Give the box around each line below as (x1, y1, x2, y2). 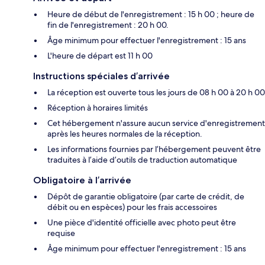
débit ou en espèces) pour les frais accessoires (47, 202, 217, 213)
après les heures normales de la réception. (47, 128, 202, 140)
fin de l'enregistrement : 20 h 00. (47, 20, 169, 31)
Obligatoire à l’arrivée (33, 174, 131, 186)
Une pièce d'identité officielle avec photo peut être (47, 217, 236, 228)
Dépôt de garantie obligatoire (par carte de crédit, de (47, 191, 244, 202)
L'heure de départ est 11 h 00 (47, 50, 153, 62)
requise (47, 228, 75, 239)
